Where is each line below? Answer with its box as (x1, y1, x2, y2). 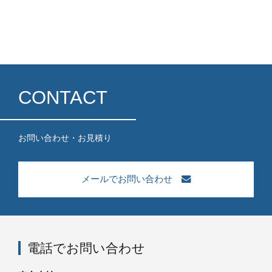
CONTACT (18, 87, 107, 108)
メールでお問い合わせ (81, 174, 172, 185)
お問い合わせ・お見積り (18, 132, 112, 143)
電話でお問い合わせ (27, 241, 145, 255)
